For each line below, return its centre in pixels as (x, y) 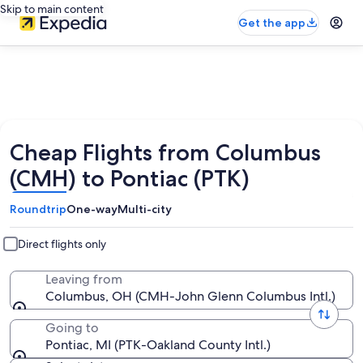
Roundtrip (38, 209)
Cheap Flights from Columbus (165, 152)
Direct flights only (62, 244)
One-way (92, 209)
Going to (72, 328)
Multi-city (145, 209)
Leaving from (84, 279)
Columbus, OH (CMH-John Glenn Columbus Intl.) (190, 296)
